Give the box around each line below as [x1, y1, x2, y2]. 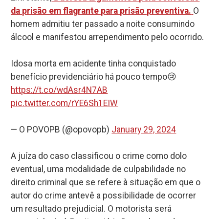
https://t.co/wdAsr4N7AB [11, 85, 108, 95]
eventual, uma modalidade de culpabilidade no [11, 164, 186, 175]
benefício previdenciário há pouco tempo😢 [11, 72, 177, 82]
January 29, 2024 [111, 125, 176, 135]
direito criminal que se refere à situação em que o [11, 177, 201, 188]
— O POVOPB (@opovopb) [11, 125, 112, 135]
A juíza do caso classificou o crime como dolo [11, 151, 187, 161]
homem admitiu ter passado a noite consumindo [11, 19, 195, 29]
